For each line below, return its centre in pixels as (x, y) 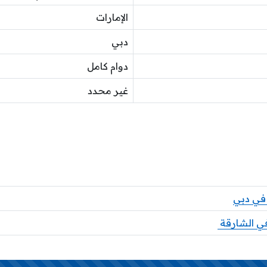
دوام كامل (108, 66)
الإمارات (112, 17)
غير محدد (108, 90)
